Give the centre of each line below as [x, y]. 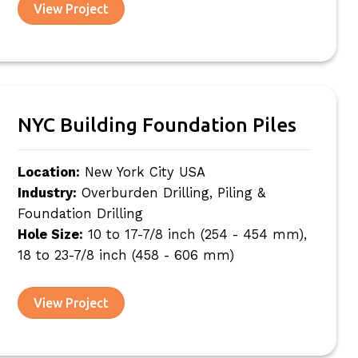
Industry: [47, 193]
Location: [48, 172]
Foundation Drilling [80, 213]
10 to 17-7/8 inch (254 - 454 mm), [195, 234]
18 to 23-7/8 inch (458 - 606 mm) [125, 255]
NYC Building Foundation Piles [157, 124]
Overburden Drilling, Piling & [171, 193]
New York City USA [142, 172]
